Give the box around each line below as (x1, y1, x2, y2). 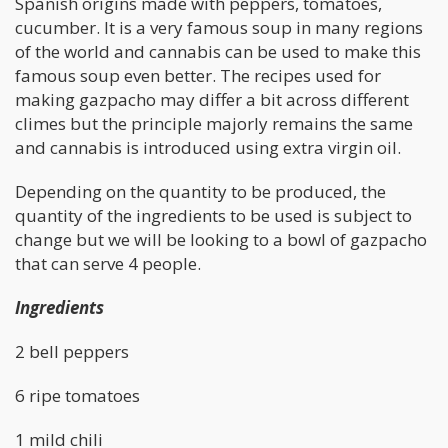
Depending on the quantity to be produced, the (15, 180, 386, 204)
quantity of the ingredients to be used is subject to (15, 204, 412, 228)
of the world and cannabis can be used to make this (15, 40, 421, 64)
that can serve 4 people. (15, 252, 201, 276)
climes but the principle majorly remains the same (15, 112, 413, 136)
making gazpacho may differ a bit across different (15, 88, 409, 112)
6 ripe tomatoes (15, 384, 140, 408)
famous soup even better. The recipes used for (15, 64, 381, 88)
